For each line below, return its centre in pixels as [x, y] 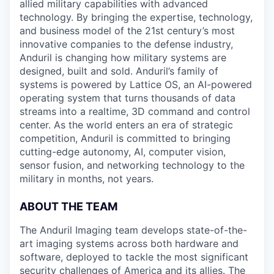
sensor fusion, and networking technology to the [132, 165]
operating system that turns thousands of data [128, 98]
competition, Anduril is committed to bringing [125, 138]
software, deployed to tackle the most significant [134, 257]
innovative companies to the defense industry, [126, 44]
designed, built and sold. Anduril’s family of [119, 71]
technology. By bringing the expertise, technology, [136, 17]
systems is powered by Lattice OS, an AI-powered [136, 84]
